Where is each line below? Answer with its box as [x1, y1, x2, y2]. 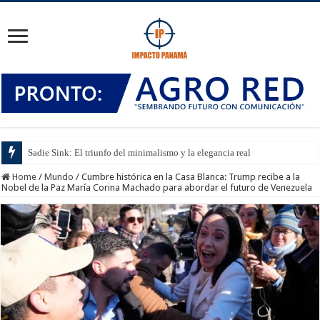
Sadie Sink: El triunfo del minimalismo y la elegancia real [28, 146, 251, 158]
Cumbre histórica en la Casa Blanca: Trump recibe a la [81, 171, 301, 182]
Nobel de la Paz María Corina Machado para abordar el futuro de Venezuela [1, 181, 313, 193]
